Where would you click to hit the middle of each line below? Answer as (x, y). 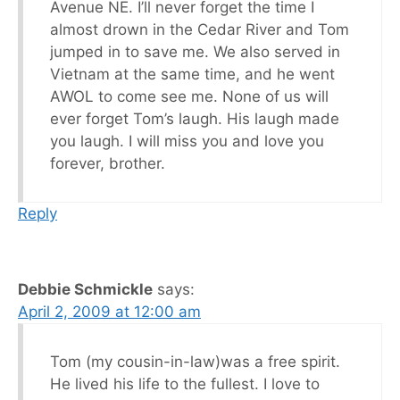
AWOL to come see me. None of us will (189, 96)
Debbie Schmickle (85, 289)
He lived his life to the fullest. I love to (185, 383)
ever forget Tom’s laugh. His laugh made (195, 118)
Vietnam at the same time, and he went (192, 74)
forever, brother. (108, 163)
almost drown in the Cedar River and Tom (200, 29)
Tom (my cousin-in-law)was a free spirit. (195, 361)
